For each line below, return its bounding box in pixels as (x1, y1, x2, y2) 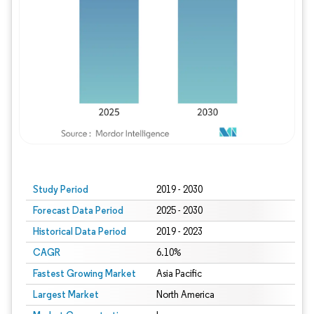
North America (156, 289, 214, 301)
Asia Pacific (156, 268, 202, 280)
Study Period (33, 183, 88, 196)
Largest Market (33, 288, 99, 301)
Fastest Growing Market (33, 267, 136, 280)
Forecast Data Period (33, 204, 123, 217)
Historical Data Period (33, 225, 126, 238)
